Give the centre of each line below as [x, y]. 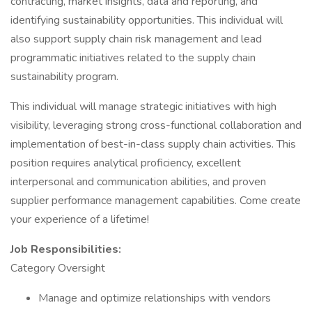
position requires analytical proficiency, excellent [126, 163]
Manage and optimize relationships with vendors [155, 298]
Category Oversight [58, 268]
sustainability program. [64, 77]
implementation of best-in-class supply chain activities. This [153, 144]
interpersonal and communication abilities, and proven [138, 182]
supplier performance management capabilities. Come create [156, 201]
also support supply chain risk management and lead [136, 39]
